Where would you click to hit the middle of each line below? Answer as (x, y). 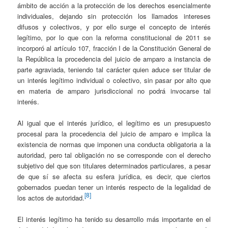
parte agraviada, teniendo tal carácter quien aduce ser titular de (114, 69)
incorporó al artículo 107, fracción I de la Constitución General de (114, 48)
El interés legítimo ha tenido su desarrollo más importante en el (114, 219)
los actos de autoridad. (51, 198)
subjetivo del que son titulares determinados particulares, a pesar (114, 166)
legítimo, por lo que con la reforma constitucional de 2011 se (114, 37)
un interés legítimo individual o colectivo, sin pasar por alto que (114, 80)
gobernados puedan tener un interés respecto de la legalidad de (114, 187)
